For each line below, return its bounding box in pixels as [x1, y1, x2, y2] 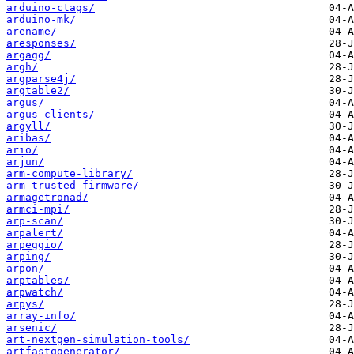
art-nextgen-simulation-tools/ [6, 333, 190, 346]
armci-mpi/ [6, 203, 70, 216]
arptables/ [6, 274, 70, 287]
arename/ [6, 25, 57, 38]
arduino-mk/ [6, 13, 76, 26]
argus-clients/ [6, 108, 95, 121]
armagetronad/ [6, 191, 88, 204]
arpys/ [6, 298, 44, 311]
